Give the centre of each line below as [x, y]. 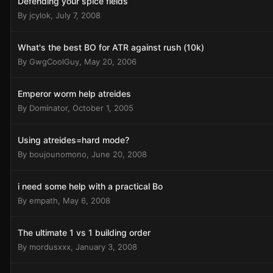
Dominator [48, 108]
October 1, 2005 [103, 108]
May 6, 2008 [87, 200]
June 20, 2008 [119, 154]
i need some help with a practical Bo [90, 186]
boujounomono [58, 154]
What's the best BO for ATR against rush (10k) [111, 47]
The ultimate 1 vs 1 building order [84, 232]
